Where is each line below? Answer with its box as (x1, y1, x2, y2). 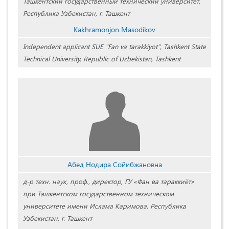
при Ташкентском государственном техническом (23, 189, 174, 198)
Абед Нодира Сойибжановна (67, 159, 162, 170)
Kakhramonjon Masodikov (74, 25, 155, 35)
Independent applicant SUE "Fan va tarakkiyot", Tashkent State (23, 42, 206, 51)
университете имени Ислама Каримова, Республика (23, 201, 186, 211)
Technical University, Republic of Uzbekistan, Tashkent (23, 54, 180, 63)
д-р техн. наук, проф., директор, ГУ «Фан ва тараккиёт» (23, 177, 194, 186)
